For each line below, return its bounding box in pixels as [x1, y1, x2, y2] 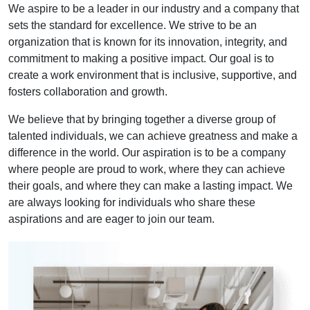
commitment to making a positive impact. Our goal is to [8, 52, 274, 64]
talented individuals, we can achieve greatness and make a [8, 129, 298, 142]
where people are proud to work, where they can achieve [8, 163, 285, 175]
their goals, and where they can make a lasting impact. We [8, 179, 293, 192]
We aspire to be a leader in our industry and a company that [8, 2, 299, 15]
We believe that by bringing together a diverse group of [8, 113, 275, 125]
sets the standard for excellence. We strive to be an [8, 19, 257, 31]
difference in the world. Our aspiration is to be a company [8, 146, 286, 158]
